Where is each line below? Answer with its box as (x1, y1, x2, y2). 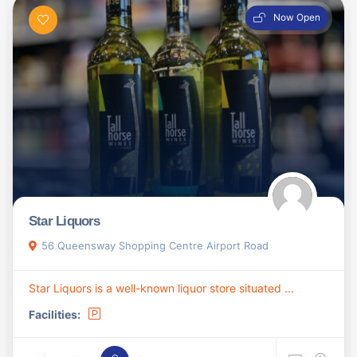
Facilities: (29, 308, 80, 322)
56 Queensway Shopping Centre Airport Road (41, 239, 269, 253)
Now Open (273, 11, 320, 23)
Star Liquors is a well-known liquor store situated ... (29, 281, 294, 296)
